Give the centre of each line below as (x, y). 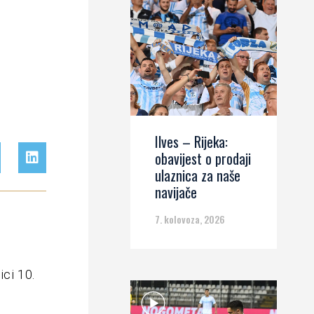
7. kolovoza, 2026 (190, 219)
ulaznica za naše (198, 175)
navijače (176, 192)
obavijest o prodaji (203, 158)
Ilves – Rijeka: (191, 142)
